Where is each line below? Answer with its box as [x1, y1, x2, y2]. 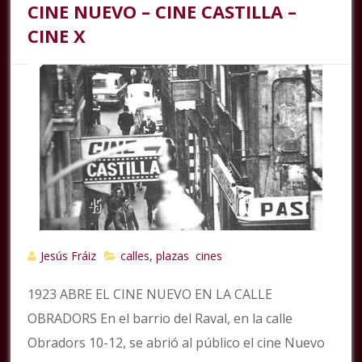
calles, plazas [120, 248, 190, 264]
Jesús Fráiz [40, 248, 97, 264]
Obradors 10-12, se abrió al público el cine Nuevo [27, 334, 326, 352]
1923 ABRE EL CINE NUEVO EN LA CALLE [27, 285, 273, 304]
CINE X [27, 23, 86, 48]
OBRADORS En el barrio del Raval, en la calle [27, 309, 293, 328]
